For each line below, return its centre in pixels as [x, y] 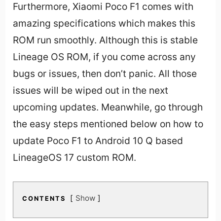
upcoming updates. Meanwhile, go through [108, 107]
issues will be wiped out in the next [91, 91]
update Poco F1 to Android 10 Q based [98, 141]
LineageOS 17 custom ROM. [75, 158]
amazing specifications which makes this [104, 23]
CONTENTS [44, 199]
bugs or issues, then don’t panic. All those [105, 74]
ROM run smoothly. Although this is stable [106, 40]
